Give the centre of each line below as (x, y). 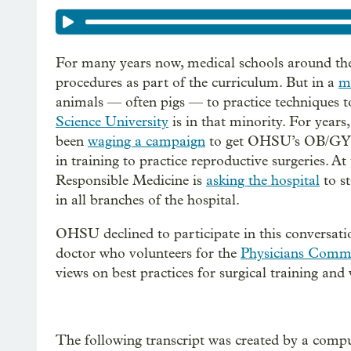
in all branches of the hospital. (148, 200)
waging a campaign (147, 141)
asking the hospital (263, 181)
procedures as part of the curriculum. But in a (197, 83)
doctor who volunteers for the (148, 253)
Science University (112, 122)
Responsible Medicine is (131, 181)
